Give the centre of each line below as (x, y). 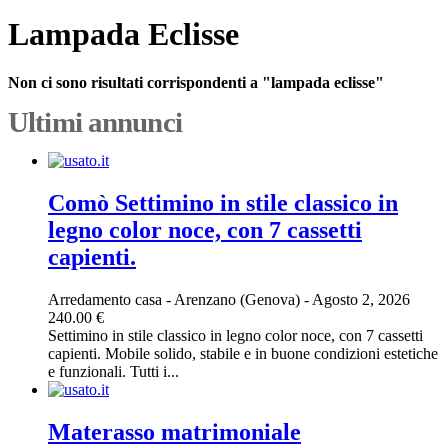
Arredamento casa (105, 300)
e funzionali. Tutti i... (113, 372)
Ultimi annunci (95, 122)
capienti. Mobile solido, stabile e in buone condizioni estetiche (243, 354)
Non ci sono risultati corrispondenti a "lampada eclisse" (196, 83)
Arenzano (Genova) (239, 300)
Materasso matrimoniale (174, 432)
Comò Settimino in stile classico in (223, 203)
